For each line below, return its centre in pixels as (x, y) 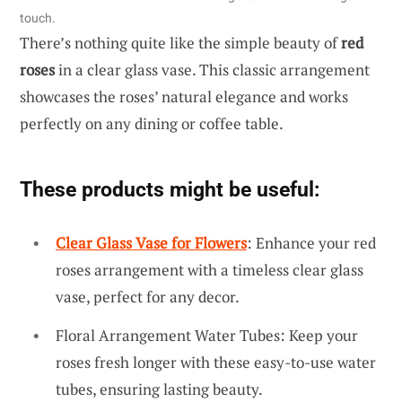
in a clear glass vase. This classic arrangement (212, 69)
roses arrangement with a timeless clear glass (210, 269)
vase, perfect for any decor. (148, 296)
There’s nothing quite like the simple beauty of (180, 42)
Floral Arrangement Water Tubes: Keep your (207, 336)
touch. (38, 17)
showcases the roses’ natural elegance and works (184, 96)
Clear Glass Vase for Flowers (151, 242)
